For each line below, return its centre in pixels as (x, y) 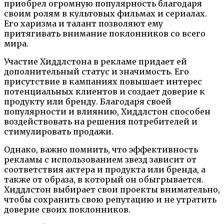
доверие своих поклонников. (67, 209)
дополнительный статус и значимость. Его (96, 71)
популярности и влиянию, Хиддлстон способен (107, 111)
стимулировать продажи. (59, 131)
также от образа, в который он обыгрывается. (104, 179)
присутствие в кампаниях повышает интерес (103, 81)
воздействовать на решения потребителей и (101, 121)
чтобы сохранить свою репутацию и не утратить (110, 199)
